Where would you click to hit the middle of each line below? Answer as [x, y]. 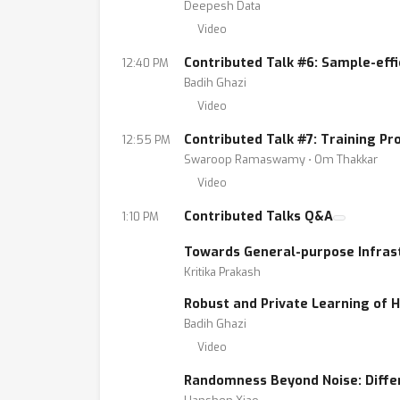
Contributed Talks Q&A [258, 217]
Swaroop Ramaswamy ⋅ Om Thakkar [281, 159]
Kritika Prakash [222, 272]
